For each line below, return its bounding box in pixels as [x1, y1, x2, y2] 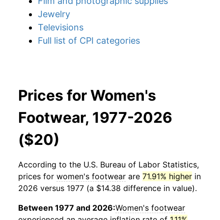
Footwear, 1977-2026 [18, 109, 172, 126]
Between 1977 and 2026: [18, 203, 115, 213]
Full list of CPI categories [38, 35, 140, 46]
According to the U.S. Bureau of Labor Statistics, [18, 160, 199, 169]
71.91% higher [142, 171, 192, 181]
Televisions [38, 22, 83, 32]
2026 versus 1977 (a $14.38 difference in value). [18, 183, 197, 193]
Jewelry [38, 9, 70, 19]
